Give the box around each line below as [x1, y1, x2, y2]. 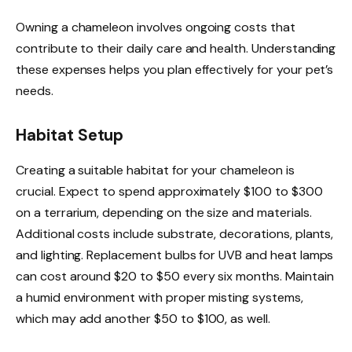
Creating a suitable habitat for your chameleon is [16, 161, 295, 178]
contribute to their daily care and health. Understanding [16, 40, 336, 57]
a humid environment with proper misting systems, [16, 288, 303, 306]
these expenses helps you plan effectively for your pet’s [16, 61, 334, 79]
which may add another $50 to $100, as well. [16, 310, 270, 327]
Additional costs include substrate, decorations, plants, [16, 225, 334, 242]
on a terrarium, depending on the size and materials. [16, 203, 312, 221]
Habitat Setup [16, 125, 124, 146]
